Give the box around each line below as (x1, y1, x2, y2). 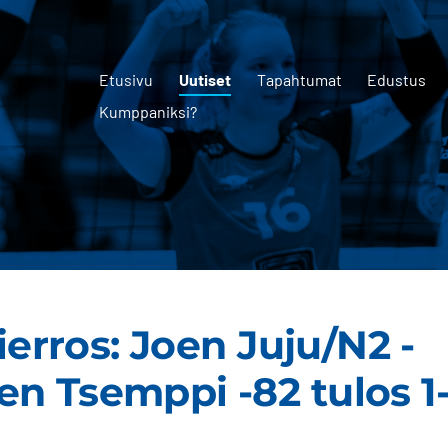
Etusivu (99, 70, 154, 89)
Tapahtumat (256, 70, 342, 89)
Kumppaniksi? (99, 102, 198, 121)
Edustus (367, 70, 427, 89)
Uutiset (179, 70, 232, 89)
